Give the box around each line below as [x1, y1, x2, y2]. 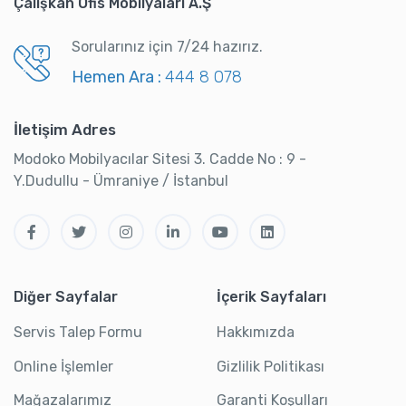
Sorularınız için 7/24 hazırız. [72, 38, 263, 56]
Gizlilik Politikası [217, 357, 324, 375]
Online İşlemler [14, 357, 113, 375]
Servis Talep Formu [14, 324, 142, 342]
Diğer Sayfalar [14, 288, 118, 306]
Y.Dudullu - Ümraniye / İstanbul [14, 172, 228, 190]
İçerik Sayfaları [217, 288, 326, 306]
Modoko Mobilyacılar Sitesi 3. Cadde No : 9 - [14, 150, 306, 169]
